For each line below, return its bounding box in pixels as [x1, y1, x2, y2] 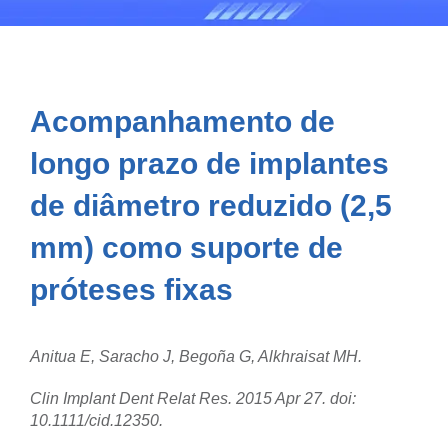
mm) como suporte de [30, 230, 343, 264]
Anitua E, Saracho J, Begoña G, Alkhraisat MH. [30, 347, 362, 365]
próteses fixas [30, 272, 233, 306]
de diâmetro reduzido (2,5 [30, 188, 392, 222]
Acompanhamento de [30, 104, 335, 138]
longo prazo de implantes [30, 146, 389, 180]
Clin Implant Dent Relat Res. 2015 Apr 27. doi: [30, 389, 356, 407]
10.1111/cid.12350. [30, 411, 163, 429]
